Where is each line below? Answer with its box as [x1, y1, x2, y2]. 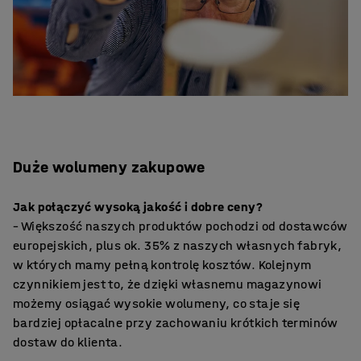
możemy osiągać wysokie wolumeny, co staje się [13, 295, 300, 311]
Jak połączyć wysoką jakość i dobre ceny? [13, 198, 263, 214]
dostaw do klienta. [13, 334, 123, 350]
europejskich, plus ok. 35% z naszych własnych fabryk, [13, 237, 342, 253]
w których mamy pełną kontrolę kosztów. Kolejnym [13, 256, 312, 272]
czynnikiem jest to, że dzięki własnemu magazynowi [13, 276, 322, 292]
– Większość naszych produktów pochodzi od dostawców [13, 218, 348, 234]
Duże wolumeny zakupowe [13, 157, 205, 176]
